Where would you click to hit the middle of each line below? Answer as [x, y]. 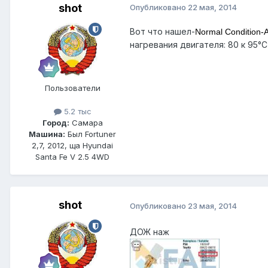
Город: [56, 123]
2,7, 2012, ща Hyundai [72, 146]
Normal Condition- [229, 32]
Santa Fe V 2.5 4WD [72, 157]
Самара [86, 123]
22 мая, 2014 [212, 7]
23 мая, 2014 [212, 205]
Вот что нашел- [162, 32]
